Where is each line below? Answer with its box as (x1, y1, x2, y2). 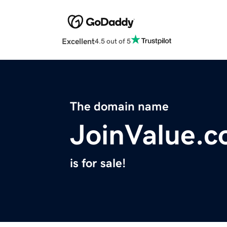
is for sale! (70, 157, 126, 170)
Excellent (62, 37, 95, 46)
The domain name (70, 100, 169, 113)
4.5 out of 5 (95, 37, 131, 45)
